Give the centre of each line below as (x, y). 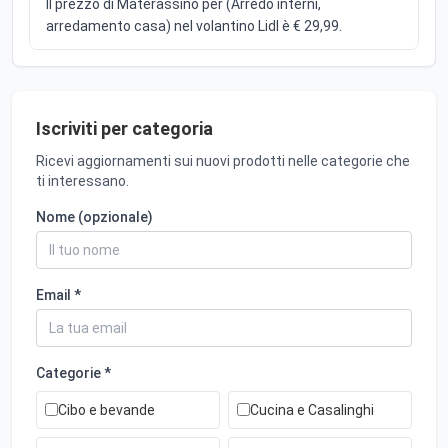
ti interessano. (82, 180)
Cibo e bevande (106, 409)
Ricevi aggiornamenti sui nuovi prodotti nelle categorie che (223, 160)
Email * (58, 294)
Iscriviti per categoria (124, 128)
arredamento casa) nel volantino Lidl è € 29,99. (194, 25)
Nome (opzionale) (94, 216)
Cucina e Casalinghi (312, 409)
